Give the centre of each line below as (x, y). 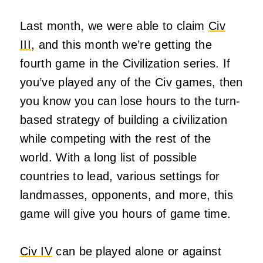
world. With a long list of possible (109, 157)
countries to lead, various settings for (120, 176)
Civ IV (36, 251)
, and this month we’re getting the (121, 44)
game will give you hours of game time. (126, 213)
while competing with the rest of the (116, 138)
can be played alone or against (136, 251)
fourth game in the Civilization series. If (125, 63)
